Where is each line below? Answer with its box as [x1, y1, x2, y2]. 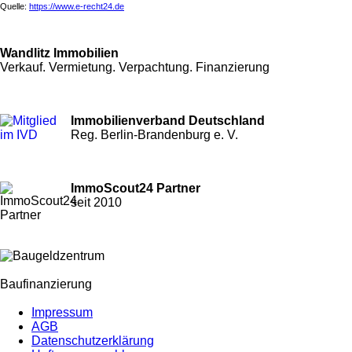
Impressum [31, 306, 93, 320]
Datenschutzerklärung [31, 334, 154, 348]
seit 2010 [71, 196, 122, 210]
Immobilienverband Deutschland [71, 114, 265, 128]
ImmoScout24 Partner [71, 181, 200, 196]
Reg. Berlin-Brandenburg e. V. [71, 128, 238, 142]
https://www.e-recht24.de [29, 2, 124, 12]
